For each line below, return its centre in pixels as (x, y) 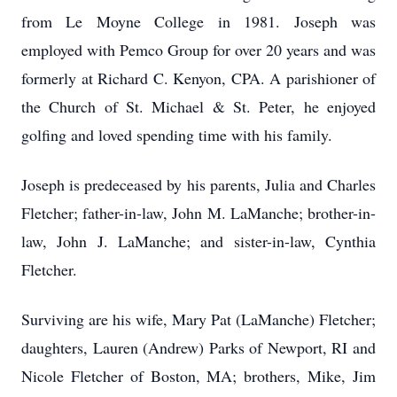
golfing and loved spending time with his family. (177, 135)
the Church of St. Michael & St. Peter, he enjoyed (198, 106)
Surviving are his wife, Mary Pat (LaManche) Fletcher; (198, 319)
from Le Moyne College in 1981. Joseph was (198, 21)
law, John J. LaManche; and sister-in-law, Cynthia (198, 241)
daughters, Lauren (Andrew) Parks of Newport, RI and (198, 347)
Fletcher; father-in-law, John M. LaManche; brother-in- (198, 213)
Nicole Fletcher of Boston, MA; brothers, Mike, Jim (198, 376)
